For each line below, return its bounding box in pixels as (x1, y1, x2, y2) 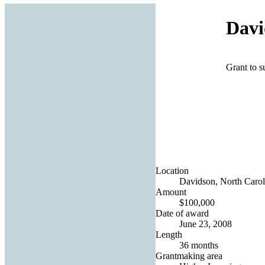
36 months (179, 240, 218, 250)
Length (156, 229, 182, 240)
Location (156, 165, 189, 176)
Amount (156, 186, 186, 197)
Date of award (156, 208, 209, 218)
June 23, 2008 (179, 218, 232, 229)
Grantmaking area (156, 250, 222, 261)
